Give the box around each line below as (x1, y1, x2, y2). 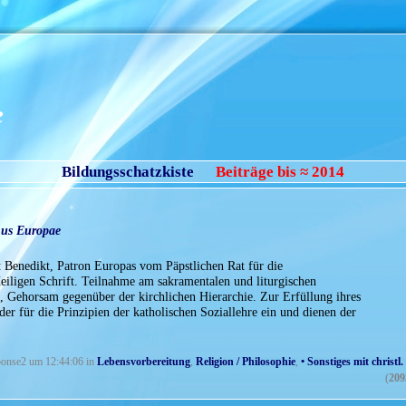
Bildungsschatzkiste (62, 163, 194, 181)
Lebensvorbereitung (97, 356, 190, 368)
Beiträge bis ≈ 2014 (216, 163, 344, 181)
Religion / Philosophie (196, 356, 295, 368)
